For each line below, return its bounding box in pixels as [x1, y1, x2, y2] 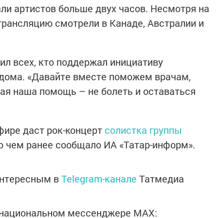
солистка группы [105, 124, 182, 136]
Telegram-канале [61, 172, 137, 185]
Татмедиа [139, 172, 184, 185]
